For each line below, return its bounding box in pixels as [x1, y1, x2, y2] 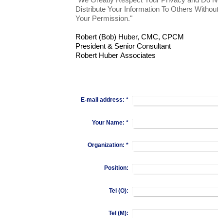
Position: [104, 164, 129, 171]
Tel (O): [109, 187, 129, 194]
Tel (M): [109, 210, 129, 217]
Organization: [88, 142, 125, 149]
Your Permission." [75, 15, 132, 22]
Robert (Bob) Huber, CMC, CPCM [75, 33, 184, 41]
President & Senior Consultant [75, 42, 171, 50]
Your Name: [92, 119, 125, 126]
